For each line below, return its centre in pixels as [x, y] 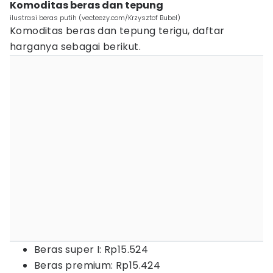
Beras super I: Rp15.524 [91, 250]
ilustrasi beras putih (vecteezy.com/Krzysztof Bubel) [95, 18]
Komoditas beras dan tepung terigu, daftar [117, 31]
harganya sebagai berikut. [75, 47]
